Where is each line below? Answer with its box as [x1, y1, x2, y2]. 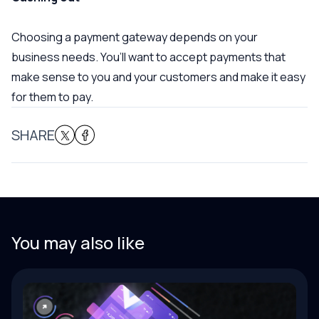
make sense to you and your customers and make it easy [11, 69, 305, 85]
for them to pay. [11, 89, 93, 105]
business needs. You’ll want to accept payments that [11, 49, 286, 65]
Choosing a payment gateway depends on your [11, 29, 258, 45]
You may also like [11, 231, 145, 255]
